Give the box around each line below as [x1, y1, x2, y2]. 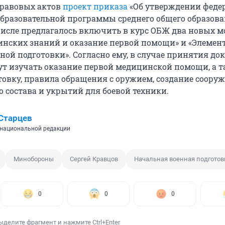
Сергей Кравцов [70, 155, 118, 163]
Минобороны [14, 155, 54, 163]
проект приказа [63, 1, 128, 12]
